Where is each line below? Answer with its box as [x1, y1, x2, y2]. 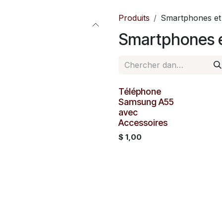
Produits [118, 13, 150, 23]
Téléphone [118, 86, 161, 97]
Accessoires [118, 117, 167, 128]
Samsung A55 [118, 97, 174, 107]
